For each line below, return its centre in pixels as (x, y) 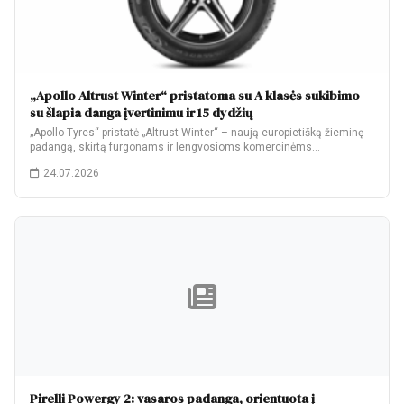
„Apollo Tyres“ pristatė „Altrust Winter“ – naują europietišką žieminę (197, 133)
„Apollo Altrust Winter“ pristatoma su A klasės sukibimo (195, 96)
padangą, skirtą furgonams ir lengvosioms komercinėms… (175, 147)
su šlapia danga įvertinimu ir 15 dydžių (141, 113)
